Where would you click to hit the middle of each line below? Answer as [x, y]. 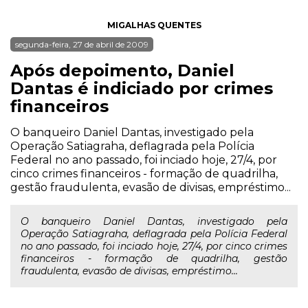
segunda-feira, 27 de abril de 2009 [82, 44]
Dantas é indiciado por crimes [142, 88]
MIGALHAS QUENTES [154, 25]
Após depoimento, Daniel [122, 70]
